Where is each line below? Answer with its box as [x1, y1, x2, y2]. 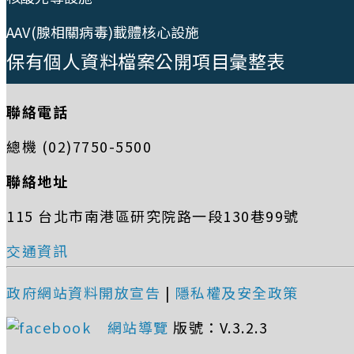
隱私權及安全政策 [175, 282, 299, 303]
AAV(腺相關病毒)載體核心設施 [6, 21, 200, 43]
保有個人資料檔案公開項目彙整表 [6, 47, 285, 75]
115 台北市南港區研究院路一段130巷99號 [6, 205, 299, 227]
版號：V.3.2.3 [173, 317, 268, 338]
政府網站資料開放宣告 [6, 282, 160, 303]
